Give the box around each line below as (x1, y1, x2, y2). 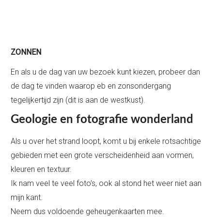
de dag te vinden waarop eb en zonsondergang (11, 81, 171, 91)
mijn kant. (11, 192, 43, 202)
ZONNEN (11, 47, 42, 57)
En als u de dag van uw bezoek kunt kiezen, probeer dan (11, 67, 201, 77)
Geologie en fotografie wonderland (11, 113, 194, 125)
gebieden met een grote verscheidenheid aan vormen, (11, 150, 194, 160)
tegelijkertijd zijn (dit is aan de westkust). (11, 95, 146, 105)
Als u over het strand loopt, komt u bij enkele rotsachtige (11, 136, 201, 146)
